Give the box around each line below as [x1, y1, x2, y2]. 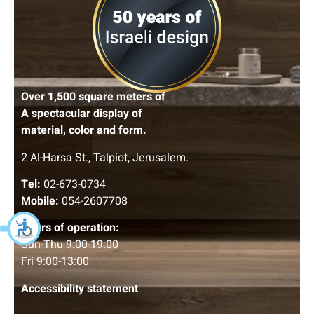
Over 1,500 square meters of [21, 88, 165, 106]
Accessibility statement [21, 280, 138, 297]
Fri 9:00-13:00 [21, 253, 89, 271]
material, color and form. [21, 122, 146, 139]
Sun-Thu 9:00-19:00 [21, 236, 118, 254]
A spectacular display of [21, 105, 142, 123]
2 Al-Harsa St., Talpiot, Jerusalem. [21, 149, 189, 166]
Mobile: [21, 193, 59, 210]
